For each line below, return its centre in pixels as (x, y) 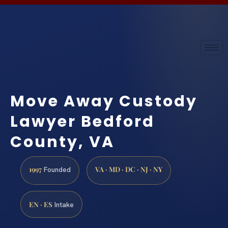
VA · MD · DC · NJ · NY (129, 169)
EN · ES (41, 204)
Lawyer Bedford (82, 122)
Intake (63, 205)
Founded (56, 170)
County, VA (62, 142)
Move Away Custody (104, 101)
